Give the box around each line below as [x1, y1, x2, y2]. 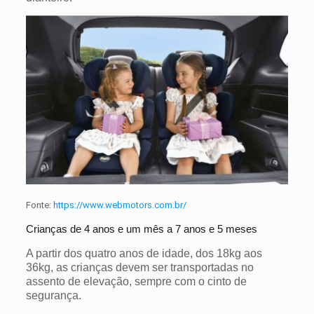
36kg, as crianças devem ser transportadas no [25, 261, 254, 273]
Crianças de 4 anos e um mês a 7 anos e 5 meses [25, 222, 257, 235]
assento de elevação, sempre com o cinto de [25, 275, 247, 287]
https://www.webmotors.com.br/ [53, 199, 186, 210]
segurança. [25, 289, 84, 301]
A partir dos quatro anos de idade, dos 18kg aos [25, 247, 262, 259]
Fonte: [25, 199, 53, 210]
